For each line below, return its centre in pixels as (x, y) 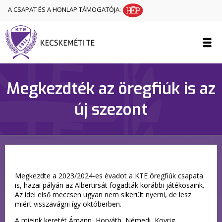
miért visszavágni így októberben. (68, 204)
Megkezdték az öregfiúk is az (111, 89)
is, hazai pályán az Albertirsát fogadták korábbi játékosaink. (110, 185)
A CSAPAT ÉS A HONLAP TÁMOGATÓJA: (65, 10)
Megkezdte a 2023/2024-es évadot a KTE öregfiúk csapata (109, 176)
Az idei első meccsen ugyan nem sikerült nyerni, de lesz (103, 194)
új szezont (111, 110)
